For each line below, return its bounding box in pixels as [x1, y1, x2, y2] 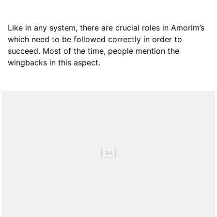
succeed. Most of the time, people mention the [8, 46, 179, 56]
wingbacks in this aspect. [8, 57, 100, 67]
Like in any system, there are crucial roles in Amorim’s [8, 22, 204, 32]
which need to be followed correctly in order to [8, 34, 182, 44]
